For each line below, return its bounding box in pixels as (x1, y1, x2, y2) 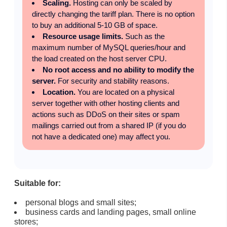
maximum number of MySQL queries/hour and (31, 43, 185, 52)
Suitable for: (14, 179, 61, 188)
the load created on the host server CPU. (31, 54, 167, 63)
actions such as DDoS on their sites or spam (31, 109, 180, 119)
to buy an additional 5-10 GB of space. (31, 20, 158, 29)
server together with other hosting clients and (31, 98, 179, 107)
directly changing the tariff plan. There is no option (31, 9, 195, 18)
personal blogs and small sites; (25, 198, 136, 207)
